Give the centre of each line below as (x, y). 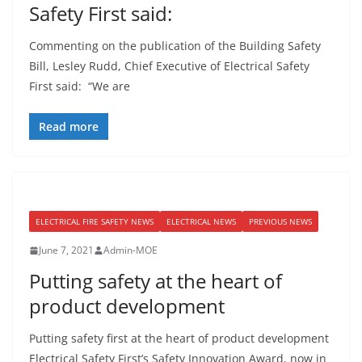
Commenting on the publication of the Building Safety (175, 46)
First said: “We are (80, 86)
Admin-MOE (130, 250)
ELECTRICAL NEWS (201, 221)
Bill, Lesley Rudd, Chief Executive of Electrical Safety (169, 66)
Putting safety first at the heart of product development (179, 338)
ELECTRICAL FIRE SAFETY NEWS (95, 221)
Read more (69, 126)
